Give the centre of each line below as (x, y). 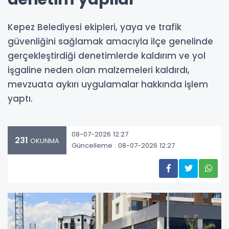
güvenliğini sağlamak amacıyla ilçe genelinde (110, 41)
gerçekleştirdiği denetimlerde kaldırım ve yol (107, 55)
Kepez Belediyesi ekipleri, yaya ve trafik (95, 27)
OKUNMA (44, 141)
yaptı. (20, 98)
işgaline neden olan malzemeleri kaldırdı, (99, 70)
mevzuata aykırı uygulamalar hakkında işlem (108, 84)
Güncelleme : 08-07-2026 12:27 (123, 146)
